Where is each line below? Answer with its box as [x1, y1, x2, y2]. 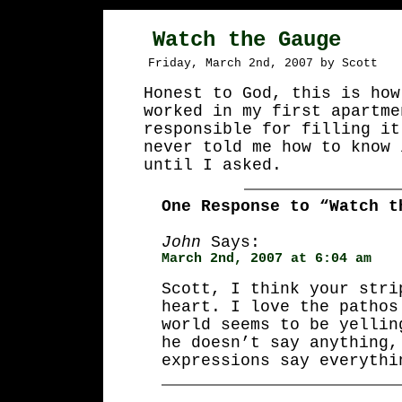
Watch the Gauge [153, 28, 341, 52]
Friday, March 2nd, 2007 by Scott [148, 57, 378, 70]
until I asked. [144, 156, 282, 174]
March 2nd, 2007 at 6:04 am [162, 251, 371, 266]
